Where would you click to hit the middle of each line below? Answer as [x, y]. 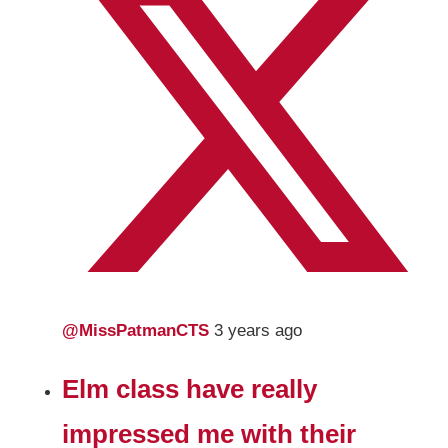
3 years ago [258, 331]
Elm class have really [190, 389]
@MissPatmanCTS [138, 331]
